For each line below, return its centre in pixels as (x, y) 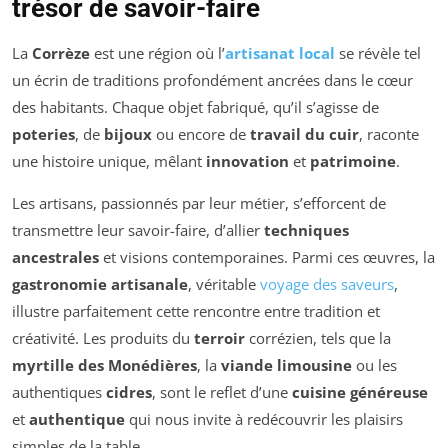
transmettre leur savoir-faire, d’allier (138, 229)
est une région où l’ (157, 52)
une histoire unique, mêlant (109, 160)
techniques (306, 229)
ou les (374, 364)
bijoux (128, 133)
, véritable (224, 283)
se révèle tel (378, 52)
